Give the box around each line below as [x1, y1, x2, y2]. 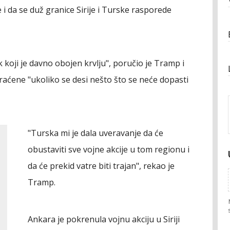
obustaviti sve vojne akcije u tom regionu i [28, 144, 189, 155]
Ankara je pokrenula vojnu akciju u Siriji [28, 214, 180, 225]
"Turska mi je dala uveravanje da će [28, 127, 163, 139]
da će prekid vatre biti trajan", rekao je [28, 160, 175, 171]
